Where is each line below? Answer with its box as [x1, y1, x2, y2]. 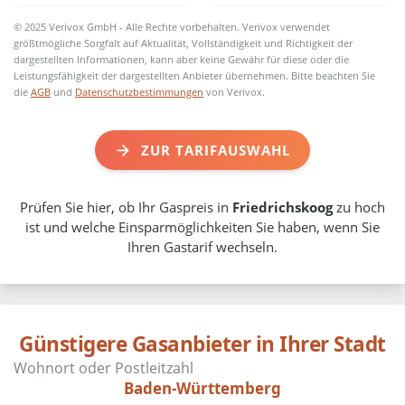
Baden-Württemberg [124, 377, 281, 399]
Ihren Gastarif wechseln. [127, 238, 278, 257]
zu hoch [333, 198, 385, 217]
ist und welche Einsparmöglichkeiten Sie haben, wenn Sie [25, 218, 380, 237]
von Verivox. [203, 85, 266, 99]
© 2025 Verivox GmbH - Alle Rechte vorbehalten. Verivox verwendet [14, 20, 331, 34]
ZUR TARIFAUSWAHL [140, 140, 290, 159]
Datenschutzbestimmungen [75, 85, 204, 99]
